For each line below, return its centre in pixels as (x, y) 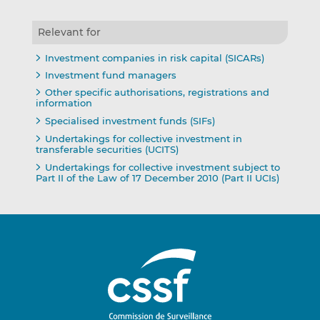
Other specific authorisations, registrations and (157, 92)
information (64, 103)
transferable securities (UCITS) (107, 149)
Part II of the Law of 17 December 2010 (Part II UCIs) (157, 177)
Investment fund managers (110, 75)
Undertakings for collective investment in (143, 138)
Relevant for (69, 32)
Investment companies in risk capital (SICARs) (154, 57)
